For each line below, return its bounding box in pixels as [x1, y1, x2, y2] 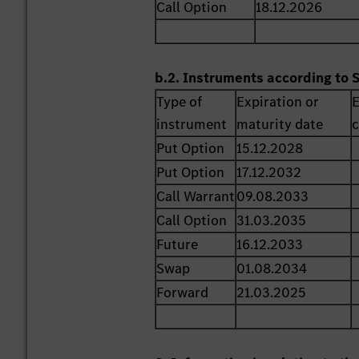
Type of [156, 92, 203, 112]
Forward [156, 283, 209, 303]
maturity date [236, 115, 324, 135]
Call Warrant [156, 187, 236, 207]
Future [156, 235, 199, 255]
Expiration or [236, 92, 320, 112]
